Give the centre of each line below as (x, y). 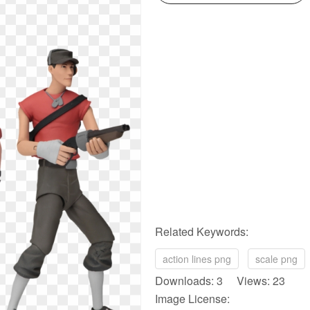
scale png (276, 259)
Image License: (192, 299)
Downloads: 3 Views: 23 (220, 281)
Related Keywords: (202, 231)
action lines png (197, 259)
